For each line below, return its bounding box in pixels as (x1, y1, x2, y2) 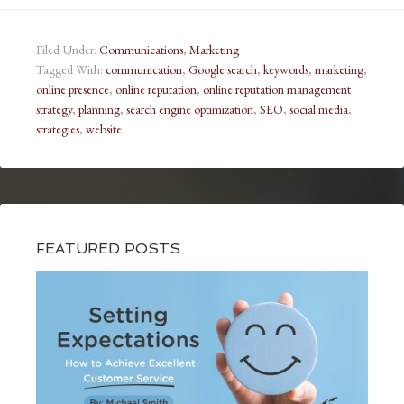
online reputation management (203, 80, 351, 97)
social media (289, 100, 348, 117)
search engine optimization (126, 100, 253, 117)
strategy (36, 100, 72, 117)
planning (78, 100, 120, 117)
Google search (188, 60, 257, 78)
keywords (263, 60, 308, 78)
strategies (36, 120, 79, 137)
